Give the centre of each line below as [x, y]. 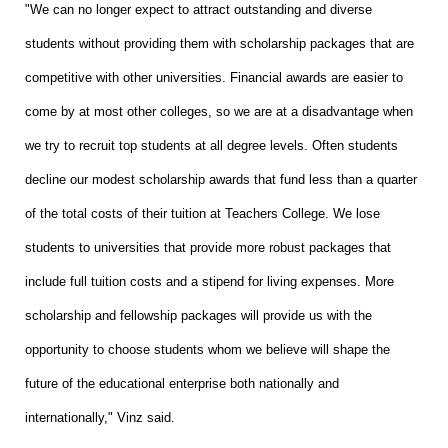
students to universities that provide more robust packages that [208, 247]
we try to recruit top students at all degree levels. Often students [211, 145]
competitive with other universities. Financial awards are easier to [214, 77]
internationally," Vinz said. [100, 417]
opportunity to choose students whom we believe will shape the [207, 349]
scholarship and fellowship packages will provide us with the [198, 315]
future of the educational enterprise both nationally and [182, 383]
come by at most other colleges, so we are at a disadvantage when [219, 111]
